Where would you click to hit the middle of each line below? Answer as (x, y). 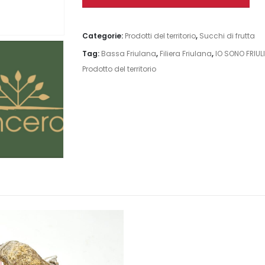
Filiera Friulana (185, 53)
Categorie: (103, 35)
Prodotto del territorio (119, 69)
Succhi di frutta (227, 35)
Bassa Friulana (128, 53)
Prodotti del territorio (160, 35)
